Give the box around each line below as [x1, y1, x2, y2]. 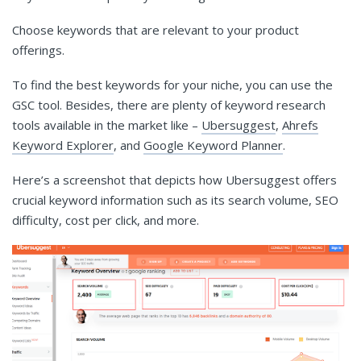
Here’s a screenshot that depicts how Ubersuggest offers [12, 171, 337, 188]
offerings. [12, 41, 64, 58]
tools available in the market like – [12, 116, 201, 133]
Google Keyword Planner [143, 136, 283, 153]
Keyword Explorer [12, 136, 114, 153]
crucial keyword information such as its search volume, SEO [12, 191, 338, 208]
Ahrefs [282, 116, 318, 133]
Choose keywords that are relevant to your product [12, 21, 299, 38]
